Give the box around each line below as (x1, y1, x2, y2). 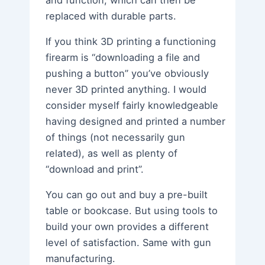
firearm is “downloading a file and (46, 51, 201, 64)
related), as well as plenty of (46, 147, 178, 160)
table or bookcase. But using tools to (46, 205, 218, 217)
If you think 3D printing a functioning (46, 35, 216, 48)
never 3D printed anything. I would (46, 83, 207, 96)
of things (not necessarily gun (46, 131, 186, 144)
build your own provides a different (46, 221, 209, 233)
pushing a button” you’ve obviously (46, 67, 209, 80)
